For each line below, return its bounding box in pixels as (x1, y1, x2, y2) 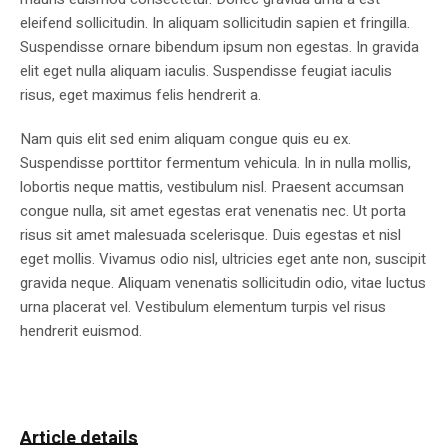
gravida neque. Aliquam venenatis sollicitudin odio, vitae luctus (19, 272, 426, 295)
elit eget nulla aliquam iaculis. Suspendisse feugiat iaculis (19, 60, 392, 83)
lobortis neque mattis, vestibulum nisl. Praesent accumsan (19, 176, 404, 199)
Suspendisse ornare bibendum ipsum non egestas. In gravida (19, 36, 419, 59)
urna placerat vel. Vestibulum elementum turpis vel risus (19, 296, 386, 319)
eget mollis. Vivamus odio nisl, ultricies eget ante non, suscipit (19, 248, 426, 271)
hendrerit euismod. (19, 320, 142, 343)
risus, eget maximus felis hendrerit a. (19, 84, 261, 107)
